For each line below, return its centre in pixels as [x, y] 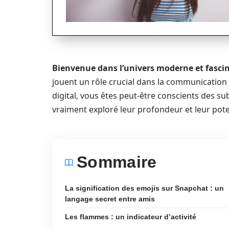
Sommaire [117, 162]
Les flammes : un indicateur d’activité [131, 217]
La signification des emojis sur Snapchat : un [144, 188]
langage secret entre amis [110, 199]
